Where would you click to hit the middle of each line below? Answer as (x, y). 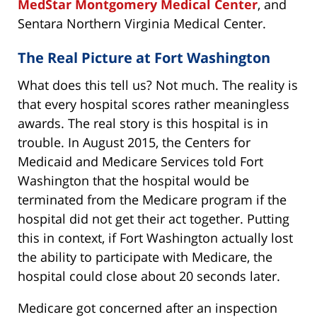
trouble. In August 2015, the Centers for (134, 143)
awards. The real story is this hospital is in (143, 123)
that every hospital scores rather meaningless (154, 104)
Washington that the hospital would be (133, 181)
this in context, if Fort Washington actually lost (155, 238)
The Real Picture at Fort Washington (144, 58)
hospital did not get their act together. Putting (154, 219)
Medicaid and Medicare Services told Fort (140, 162)
